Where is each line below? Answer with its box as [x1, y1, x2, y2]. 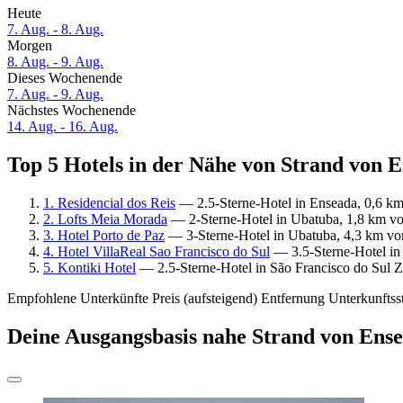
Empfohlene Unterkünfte [7, 290, 148, 306]
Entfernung [261, 290, 325, 306]
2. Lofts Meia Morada [43, 210, 167, 227]
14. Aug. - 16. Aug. [7, 119, 118, 135]
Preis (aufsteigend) [152, 290, 257, 306]
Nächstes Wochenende [7, 103, 136, 119]
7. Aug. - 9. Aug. [7, 86, 103, 103]
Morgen [7, 38, 52, 54]
